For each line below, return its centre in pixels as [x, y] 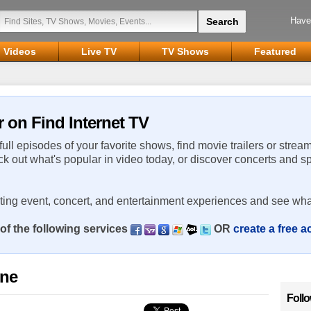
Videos [20, 51]
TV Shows [185, 51]
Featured [275, 51]
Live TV [99, 51]
